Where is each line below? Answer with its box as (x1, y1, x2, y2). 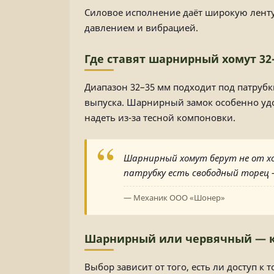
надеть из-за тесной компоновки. (84, 111, 235, 124)
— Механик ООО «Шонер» (124, 192, 225, 203)
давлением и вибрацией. (84, 21, 198, 34)
